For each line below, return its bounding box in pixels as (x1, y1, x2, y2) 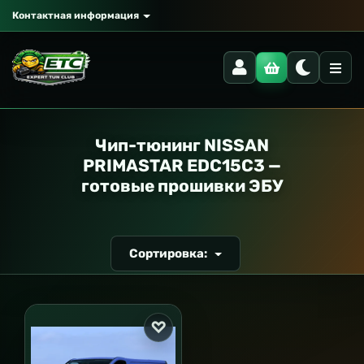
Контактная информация (12, 10, 139, 21)
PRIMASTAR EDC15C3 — (83, 155, 281, 175)
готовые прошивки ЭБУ (80, 175, 284, 196)
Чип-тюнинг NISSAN (95, 135, 269, 155)
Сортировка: (129, 246, 210, 261)
